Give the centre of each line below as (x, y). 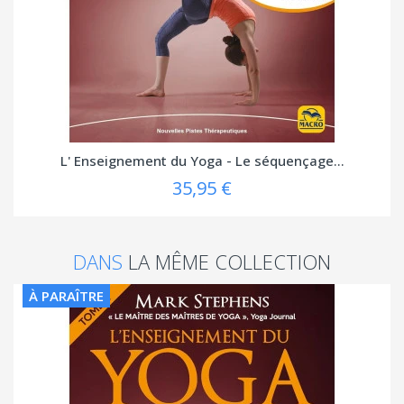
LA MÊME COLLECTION (230, 261)
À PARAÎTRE (66, 295)
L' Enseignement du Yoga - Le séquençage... (202, 160)
